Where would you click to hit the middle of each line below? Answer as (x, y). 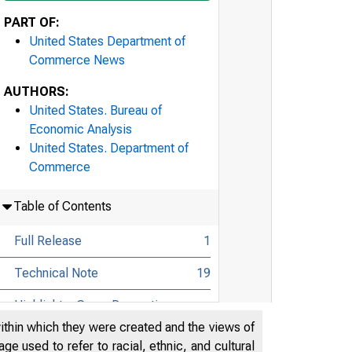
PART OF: (32, 22)
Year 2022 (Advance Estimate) (96, 343)
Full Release (48, 240)
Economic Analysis (81, 129)
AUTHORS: (37, 91)
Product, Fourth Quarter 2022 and (105, 324)
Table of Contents (62, 206)
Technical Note (56, 273)
